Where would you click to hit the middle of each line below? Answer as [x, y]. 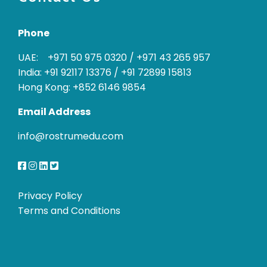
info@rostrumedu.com [71, 136]
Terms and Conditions [69, 210]
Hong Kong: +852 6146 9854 [82, 87]
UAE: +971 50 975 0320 [72, 57]
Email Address [54, 111]
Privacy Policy [50, 195]
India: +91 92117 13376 [65, 72]
